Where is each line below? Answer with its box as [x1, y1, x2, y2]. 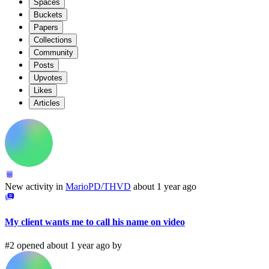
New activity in [5, 181, 63, 192]
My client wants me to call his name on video [5, 216, 185, 227]
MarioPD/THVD [65, 181, 131, 192]
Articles [34, 98, 60, 107]
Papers [34, 22, 58, 32]
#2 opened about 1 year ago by [5, 240, 122, 251]
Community [34, 47, 73, 57]
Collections [34, 35, 72, 44]
